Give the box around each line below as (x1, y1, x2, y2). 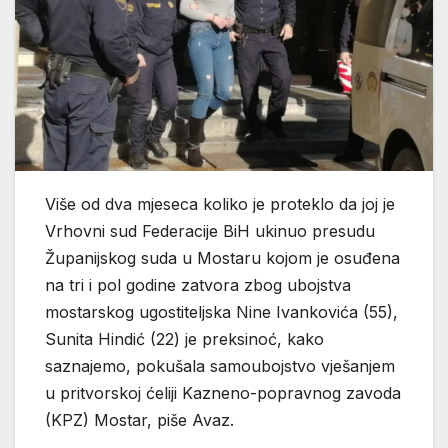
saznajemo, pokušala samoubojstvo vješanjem (45, 355, 395, 376)
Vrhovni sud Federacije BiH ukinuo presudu (45, 220, 375, 241)
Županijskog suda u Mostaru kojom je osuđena (45, 247, 400, 268)
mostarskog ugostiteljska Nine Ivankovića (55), (45, 301, 398, 322)
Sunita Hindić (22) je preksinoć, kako (45, 328, 324, 349)
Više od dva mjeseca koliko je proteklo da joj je (45, 193, 395, 214)
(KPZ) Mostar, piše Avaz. (45, 409, 234, 430)
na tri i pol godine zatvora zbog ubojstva (45, 274, 351, 295)
